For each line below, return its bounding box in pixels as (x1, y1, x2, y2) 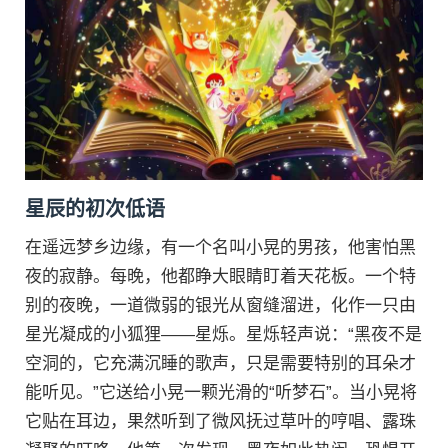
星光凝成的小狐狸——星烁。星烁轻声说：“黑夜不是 (25, 324, 422, 344)
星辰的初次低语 (25, 197, 165, 220)
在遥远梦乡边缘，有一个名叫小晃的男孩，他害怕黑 (25, 237, 416, 257)
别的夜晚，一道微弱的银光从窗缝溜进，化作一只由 (25, 295, 416, 315)
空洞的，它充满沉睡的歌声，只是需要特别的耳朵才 (25, 353, 416, 373)
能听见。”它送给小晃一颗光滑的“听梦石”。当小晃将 (25, 382, 417, 402)
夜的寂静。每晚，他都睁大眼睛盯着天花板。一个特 (25, 266, 416, 286)
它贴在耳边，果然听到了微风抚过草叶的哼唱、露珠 (25, 411, 416, 431)
